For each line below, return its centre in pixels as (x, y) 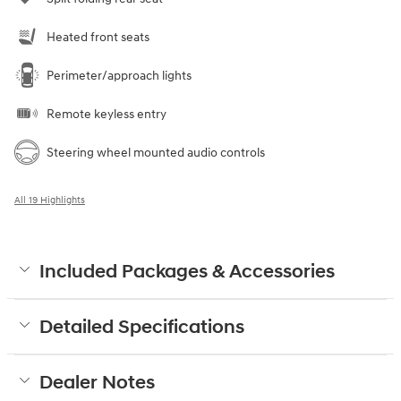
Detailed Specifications (142, 327)
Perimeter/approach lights (119, 75)
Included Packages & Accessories (187, 272)
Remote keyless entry (107, 114)
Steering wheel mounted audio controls (156, 152)
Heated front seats (98, 37)
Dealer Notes (97, 383)
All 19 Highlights (50, 200)
